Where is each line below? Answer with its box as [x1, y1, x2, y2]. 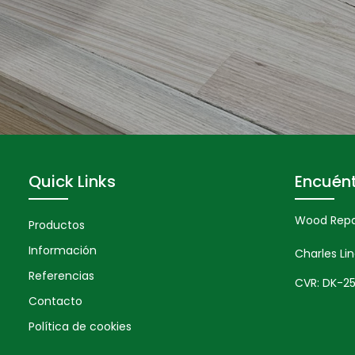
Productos [29, 217, 85, 234]
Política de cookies [29, 319, 132, 335]
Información [29, 242, 97, 259]
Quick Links [29, 170, 116, 193]
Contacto [29, 293, 82, 310]
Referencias [29, 268, 94, 284]
